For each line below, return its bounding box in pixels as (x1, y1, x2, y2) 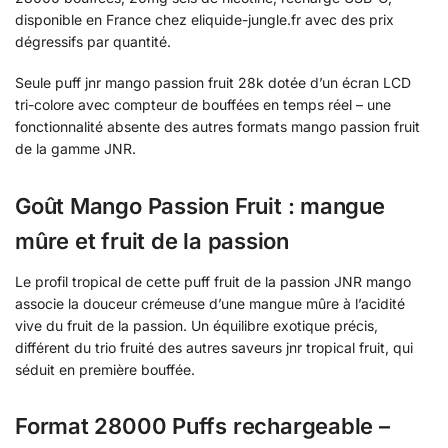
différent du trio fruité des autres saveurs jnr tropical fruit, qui (15, 338, 413, 356)
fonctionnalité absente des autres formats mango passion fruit (15, 118, 420, 136)
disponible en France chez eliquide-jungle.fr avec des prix (15, 10, 394, 28)
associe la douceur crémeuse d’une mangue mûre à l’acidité (15, 294, 405, 312)
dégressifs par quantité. (15, 32, 171, 50)
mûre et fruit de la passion (15, 227, 290, 254)
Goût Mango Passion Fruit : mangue (15, 192, 385, 219)
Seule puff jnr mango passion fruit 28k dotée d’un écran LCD (15, 74, 411, 92)
